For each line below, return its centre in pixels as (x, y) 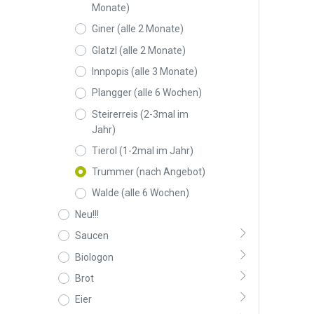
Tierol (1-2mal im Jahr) (142, 150)
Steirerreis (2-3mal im (140, 114)
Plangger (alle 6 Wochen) (146, 93)
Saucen (91, 236)
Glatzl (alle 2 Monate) (138, 50)
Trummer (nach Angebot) (148, 172)
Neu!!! (87, 214)
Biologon (94, 257)
